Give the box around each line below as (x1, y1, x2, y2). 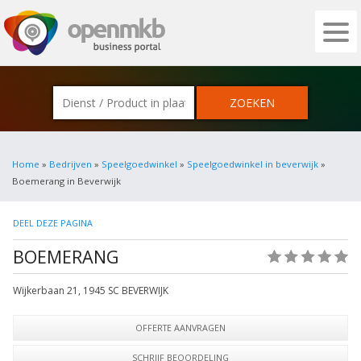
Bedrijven (49, 158, 92, 170)
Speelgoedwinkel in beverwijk (187, 158, 318, 170)
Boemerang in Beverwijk (12, 175, 121, 187)
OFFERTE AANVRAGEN (135, 322, 226, 334)
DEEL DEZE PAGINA (13, 217, 93, 229)
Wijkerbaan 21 (13, 284, 78, 297)
